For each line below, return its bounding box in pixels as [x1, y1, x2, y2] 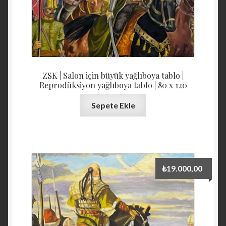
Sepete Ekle [91, 100, 135, 110]
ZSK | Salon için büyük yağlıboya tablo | [42, 70, 184, 81]
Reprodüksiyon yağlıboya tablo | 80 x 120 [39, 79, 187, 90]
